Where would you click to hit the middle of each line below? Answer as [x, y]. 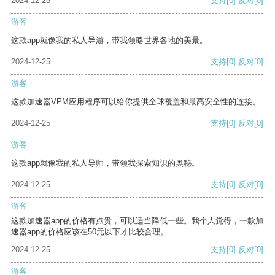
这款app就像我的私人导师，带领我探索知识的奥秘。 [105, 163]
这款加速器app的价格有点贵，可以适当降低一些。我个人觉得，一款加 [137, 221]
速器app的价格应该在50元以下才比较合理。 [90, 232]
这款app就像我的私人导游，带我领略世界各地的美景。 [109, 41]
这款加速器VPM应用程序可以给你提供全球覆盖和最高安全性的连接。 [136, 102]
